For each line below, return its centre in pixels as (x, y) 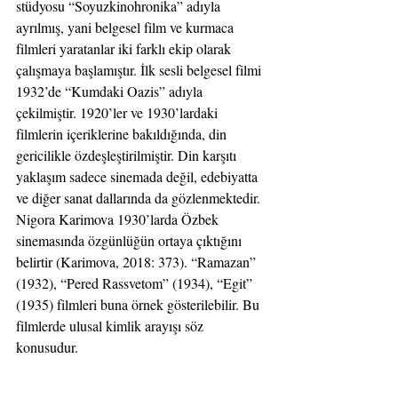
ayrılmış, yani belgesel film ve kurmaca (127, 28)
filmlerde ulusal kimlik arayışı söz (111, 326)
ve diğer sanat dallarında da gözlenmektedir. (140, 198)
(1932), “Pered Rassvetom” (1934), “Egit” (136, 283)
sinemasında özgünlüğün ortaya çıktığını (131, 241)
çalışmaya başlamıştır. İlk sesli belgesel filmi (140, 70)
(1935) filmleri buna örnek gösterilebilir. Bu (139, 305)
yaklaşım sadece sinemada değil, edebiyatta (139, 177)
